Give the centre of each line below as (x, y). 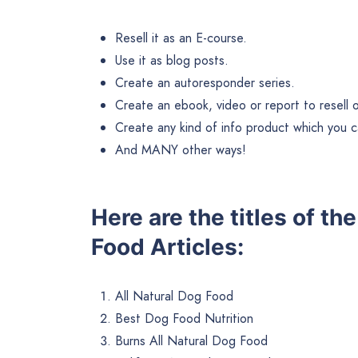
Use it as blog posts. (172, 60)
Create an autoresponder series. (205, 82)
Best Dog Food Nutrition (184, 319)
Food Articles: (167, 247)
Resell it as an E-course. (181, 38)
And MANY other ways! (181, 149)
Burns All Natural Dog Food (191, 341)
